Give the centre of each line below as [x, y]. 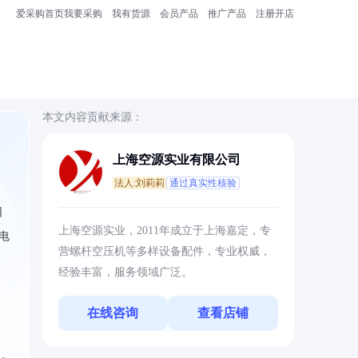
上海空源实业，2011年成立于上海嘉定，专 [164, 231]
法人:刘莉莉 [139, 183]
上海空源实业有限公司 [176, 159]
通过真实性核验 [203, 183]
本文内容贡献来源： [92, 117]
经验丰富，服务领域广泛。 [125, 272]
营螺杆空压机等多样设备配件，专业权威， [164, 251]
